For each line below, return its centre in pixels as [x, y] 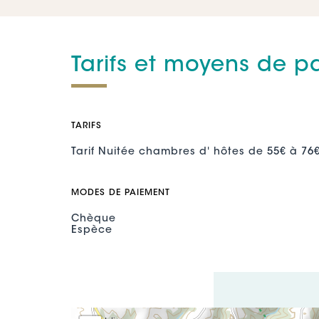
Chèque [93, 219]
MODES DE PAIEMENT [120, 193]
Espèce [91, 231]
